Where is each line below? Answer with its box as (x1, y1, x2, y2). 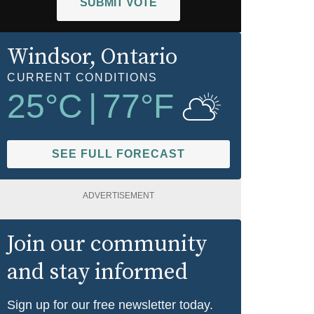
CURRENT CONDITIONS (7, 71, 158, 83)
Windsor (7, 43, 90, 71)
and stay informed (7, 258, 188, 287)
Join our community (7, 230, 207, 259)
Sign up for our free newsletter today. (7, 297, 213, 312)
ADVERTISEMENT (83, 190, 154, 200)
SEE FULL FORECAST (52, 147, 185, 160)
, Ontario (90, 43, 177, 71)
